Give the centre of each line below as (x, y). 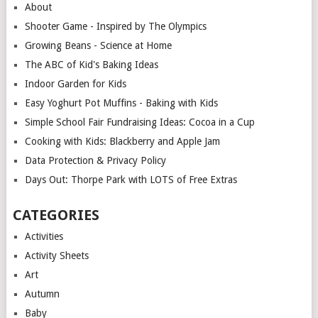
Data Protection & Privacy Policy (95, 160)
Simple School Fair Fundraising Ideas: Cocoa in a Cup (139, 122)
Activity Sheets (56, 255)
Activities (44, 236)
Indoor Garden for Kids (75, 83)
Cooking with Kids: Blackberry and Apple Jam (122, 141)
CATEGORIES (56, 215)
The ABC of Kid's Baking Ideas (91, 64)
